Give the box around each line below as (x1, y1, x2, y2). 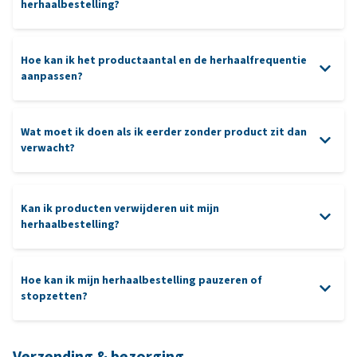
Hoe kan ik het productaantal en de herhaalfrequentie (21, 52, 307, 68)
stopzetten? (21, 288, 88, 304)
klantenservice (21, 76, 94, 92)
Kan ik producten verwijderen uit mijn (21, 200, 219, 216)
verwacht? (21, 139, 75, 155)
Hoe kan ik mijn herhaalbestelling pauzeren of (21, 272, 262, 288)
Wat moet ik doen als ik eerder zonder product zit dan (21, 124, 307, 139)
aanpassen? (21, 68, 83, 84)
